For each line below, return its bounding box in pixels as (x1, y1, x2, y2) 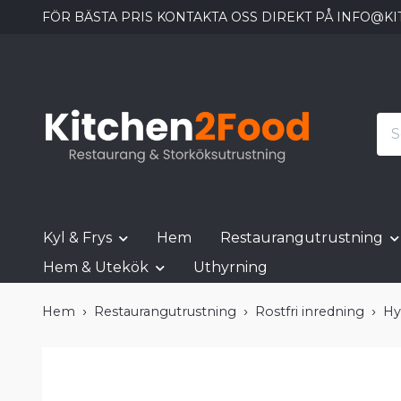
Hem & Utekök (43, 259, 149, 277)
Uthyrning (193, 259, 268, 277)
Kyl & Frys (43, 229, 112, 247)
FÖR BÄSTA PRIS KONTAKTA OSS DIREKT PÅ (42, 9, 337, 25)
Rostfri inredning (255, 303, 364, 320)
